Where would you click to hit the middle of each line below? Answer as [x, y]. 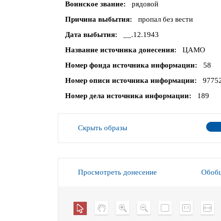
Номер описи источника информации [130, 81]
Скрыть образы [103, 128]
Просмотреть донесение [117, 172]
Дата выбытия [90, 35]
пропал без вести [165, 19]
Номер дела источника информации [127, 96]
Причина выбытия [97, 19]
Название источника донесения [120, 50]
